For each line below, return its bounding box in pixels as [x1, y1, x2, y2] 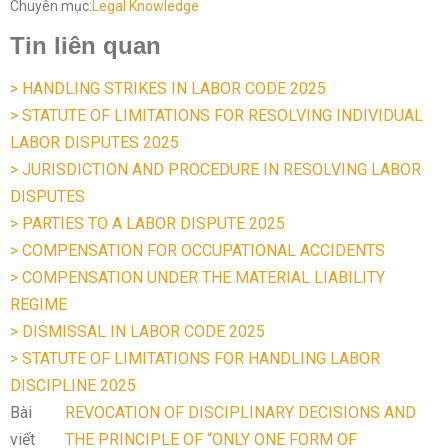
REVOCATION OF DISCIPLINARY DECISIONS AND [65, 403, 416, 423]
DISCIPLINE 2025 [10, 376, 136, 396]
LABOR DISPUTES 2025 [10, 133, 179, 153]
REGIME [10, 295, 67, 315]
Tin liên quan [10, 32, 161, 60]
